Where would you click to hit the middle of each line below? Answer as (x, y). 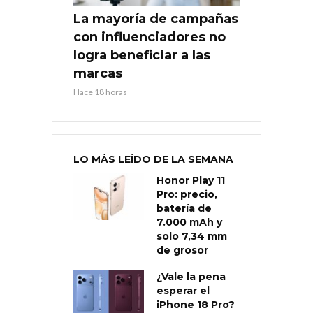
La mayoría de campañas (156, 19)
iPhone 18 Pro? (196, 304)
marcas (98, 73)
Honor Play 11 (191, 180)
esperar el (183, 290)
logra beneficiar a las (142, 55)
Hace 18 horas (100, 92)
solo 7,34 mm (192, 236)
